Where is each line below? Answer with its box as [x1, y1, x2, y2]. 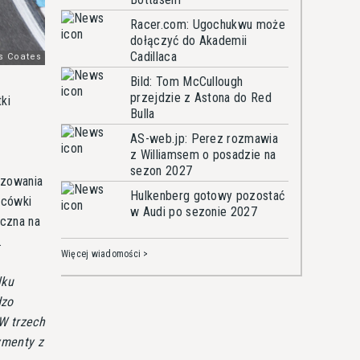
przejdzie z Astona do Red [130, 90, 272, 105]
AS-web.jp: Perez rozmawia [130, 131, 279, 146]
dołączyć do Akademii [130, 33, 247, 48]
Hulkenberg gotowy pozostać [130, 188, 285, 203]
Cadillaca [130, 49, 177, 64]
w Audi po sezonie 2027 [130, 204, 258, 219]
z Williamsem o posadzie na [130, 147, 276, 162]
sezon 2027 [130, 163, 193, 178]
